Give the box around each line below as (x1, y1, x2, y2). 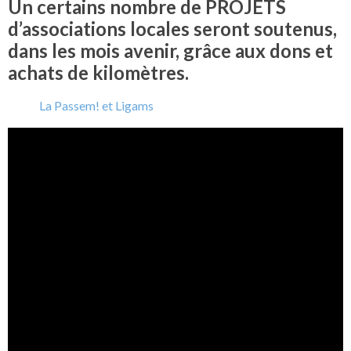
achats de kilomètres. (8, 61, 189, 85)
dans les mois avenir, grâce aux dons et (8, 39, 333, 63)
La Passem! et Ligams (39, 98, 154, 114)
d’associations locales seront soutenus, (8, 17, 337, 41)
